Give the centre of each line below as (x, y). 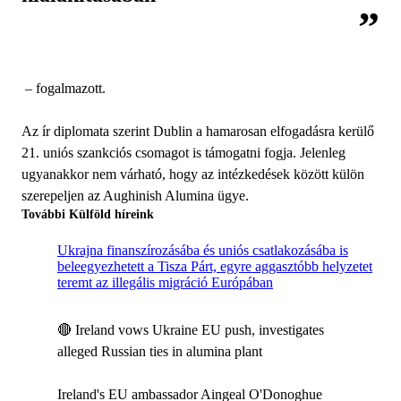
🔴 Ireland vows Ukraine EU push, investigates (191, 329)
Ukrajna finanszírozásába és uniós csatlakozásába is (203, 250)
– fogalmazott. (64, 88)
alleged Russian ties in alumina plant (160, 351)
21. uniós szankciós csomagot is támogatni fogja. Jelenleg (183, 152)
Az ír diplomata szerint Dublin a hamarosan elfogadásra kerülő (198, 131)
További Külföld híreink (88, 214)
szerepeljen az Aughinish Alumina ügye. (135, 195)
